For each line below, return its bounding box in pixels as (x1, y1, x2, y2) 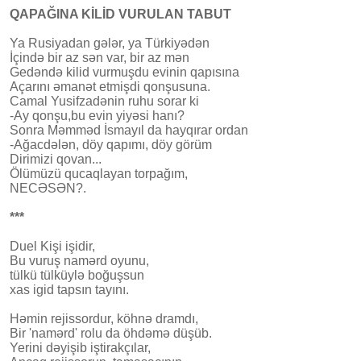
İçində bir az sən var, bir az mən (10, 50, 189, 64)
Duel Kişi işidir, (10, 239, 95, 253)
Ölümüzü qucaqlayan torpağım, (10, 166, 188, 180)
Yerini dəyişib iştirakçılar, (10, 340, 151, 355)
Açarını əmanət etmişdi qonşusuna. (10, 79, 210, 93)
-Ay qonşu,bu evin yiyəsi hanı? (10, 108, 185, 122)
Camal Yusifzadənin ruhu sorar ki (10, 93, 199, 108)
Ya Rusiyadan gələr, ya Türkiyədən (10, 35, 210, 50)
